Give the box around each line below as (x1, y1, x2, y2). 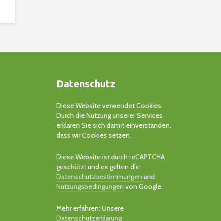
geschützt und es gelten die (56, 162, 140, 172)
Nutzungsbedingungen (56, 182, 124, 191)
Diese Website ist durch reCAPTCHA (56, 152, 165, 162)
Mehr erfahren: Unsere (56, 204, 124, 213)
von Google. (123, 182, 163, 191)
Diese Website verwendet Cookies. (56, 101, 163, 110)
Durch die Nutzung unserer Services (56, 111, 163, 120)
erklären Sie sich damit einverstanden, (56, 121, 171, 130)
